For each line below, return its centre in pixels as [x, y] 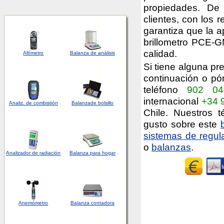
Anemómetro [33, 203]
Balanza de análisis [92, 53]
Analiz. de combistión [33, 103]
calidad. [160, 53]
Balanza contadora [92, 203]
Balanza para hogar [92, 153]
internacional [172, 101]
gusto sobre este [182, 124]
